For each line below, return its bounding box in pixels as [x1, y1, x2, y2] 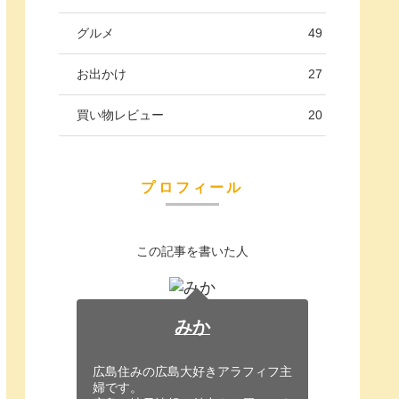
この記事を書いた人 [136, 244, 248, 259]
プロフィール [141, 180, 244, 196]
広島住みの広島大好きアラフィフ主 [93, 364, 292, 379]
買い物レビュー [77, 107, 164, 122]
